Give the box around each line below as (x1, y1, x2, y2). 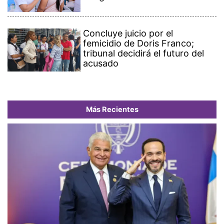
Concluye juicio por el (83, 28, 173, 39)
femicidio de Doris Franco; (83, 38, 194, 49)
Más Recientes (85, 105, 138, 114)
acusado (83, 58, 119, 69)
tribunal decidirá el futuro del (83, 48, 204, 59)
